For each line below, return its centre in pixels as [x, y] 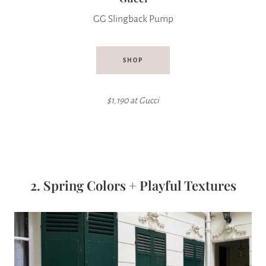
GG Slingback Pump [133, 19]
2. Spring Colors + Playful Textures [133, 186]
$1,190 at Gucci [133, 101]
